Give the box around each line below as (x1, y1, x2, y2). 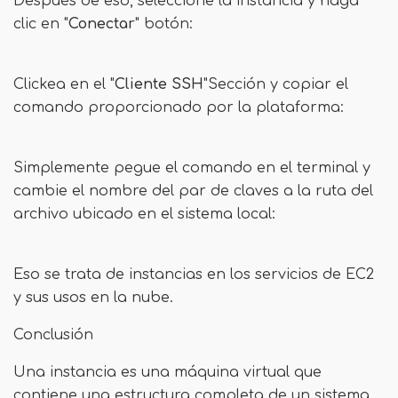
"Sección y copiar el (203, 76, 348, 92)
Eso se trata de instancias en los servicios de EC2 (13, 267, 374, 283)
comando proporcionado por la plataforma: (13, 99, 344, 115)
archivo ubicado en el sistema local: (13, 206, 275, 222)
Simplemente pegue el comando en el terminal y (13, 160, 370, 176)
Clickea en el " (13, 76, 115, 92)
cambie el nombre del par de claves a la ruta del (13, 183, 373, 199)
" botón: (135, 16, 193, 32)
